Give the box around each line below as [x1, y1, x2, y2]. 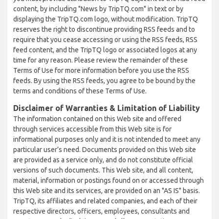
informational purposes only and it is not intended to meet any [13, 135, 200, 143]
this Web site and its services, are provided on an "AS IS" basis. [13, 187, 200, 195]
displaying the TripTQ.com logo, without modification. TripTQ [13, 15, 198, 23]
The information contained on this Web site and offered [13, 115, 181, 123]
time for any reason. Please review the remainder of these [13, 56, 188, 64]
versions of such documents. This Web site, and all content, [13, 166, 193, 174]
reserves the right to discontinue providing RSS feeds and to [13, 25, 195, 33]
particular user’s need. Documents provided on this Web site [13, 146, 196, 153]
